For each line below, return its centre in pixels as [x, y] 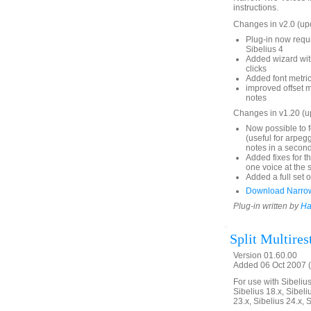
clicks [256, 69]
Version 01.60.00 [265, 255]
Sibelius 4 [264, 49]
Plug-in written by [267, 206]
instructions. [256, 8]
